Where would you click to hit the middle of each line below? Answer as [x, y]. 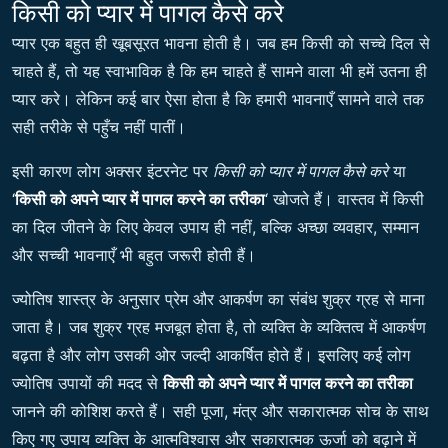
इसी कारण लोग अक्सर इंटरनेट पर [112, 171]
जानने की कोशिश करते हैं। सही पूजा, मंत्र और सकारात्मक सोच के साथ [220, 411]
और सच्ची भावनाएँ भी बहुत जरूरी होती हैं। [134, 255]
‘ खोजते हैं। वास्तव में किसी [344, 199]
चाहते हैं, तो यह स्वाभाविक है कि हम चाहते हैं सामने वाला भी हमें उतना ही [219, 71]
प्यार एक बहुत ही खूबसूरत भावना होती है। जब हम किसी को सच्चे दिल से [221, 43]
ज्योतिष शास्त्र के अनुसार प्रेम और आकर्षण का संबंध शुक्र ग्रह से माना [218, 299]
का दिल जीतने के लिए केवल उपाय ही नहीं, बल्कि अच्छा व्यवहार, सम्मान [215, 227]
